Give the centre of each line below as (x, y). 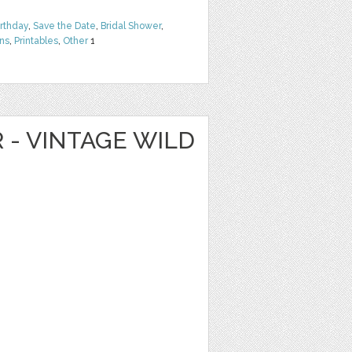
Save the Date (64, 26)
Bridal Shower (131, 26)
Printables (36, 41)
